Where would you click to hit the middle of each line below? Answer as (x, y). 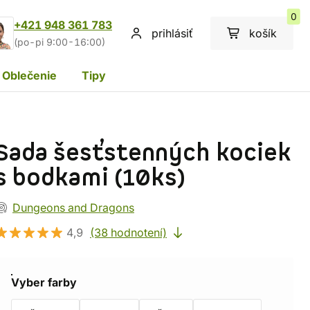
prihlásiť (172, 33)
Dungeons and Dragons (73, 208)
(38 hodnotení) (128, 232)
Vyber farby (44, 282)
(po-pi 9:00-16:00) (60, 42)
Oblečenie (29, 75)
